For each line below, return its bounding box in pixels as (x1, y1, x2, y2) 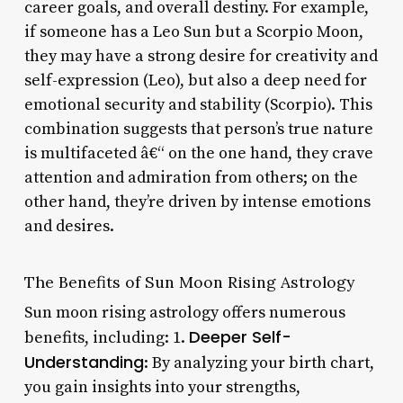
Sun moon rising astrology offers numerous (23, 301, 345, 323)
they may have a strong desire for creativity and (23, 45, 378, 67)
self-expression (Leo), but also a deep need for (23, 69, 367, 91)
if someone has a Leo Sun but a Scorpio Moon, (23, 21, 363, 42)
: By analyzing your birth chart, (143, 352, 374, 373)
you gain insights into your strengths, (23, 376, 300, 398)
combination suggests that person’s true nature (23, 118, 373, 139)
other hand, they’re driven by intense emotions (23, 191, 371, 212)
